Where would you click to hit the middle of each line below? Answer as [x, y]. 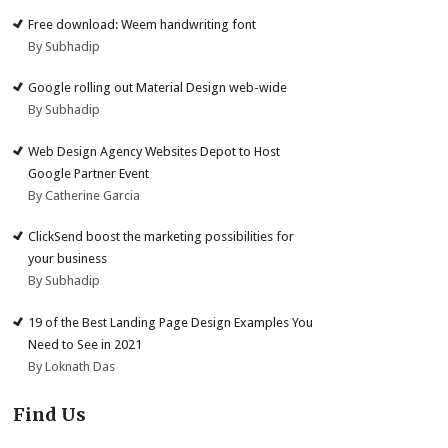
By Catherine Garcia [84, 195]
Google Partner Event [89, 173]
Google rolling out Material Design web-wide [158, 88]
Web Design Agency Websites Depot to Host [154, 151]
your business [68, 259]
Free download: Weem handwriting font [142, 24]
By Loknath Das [72, 366]
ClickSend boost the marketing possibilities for [161, 237]
